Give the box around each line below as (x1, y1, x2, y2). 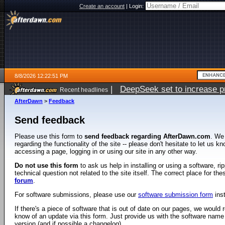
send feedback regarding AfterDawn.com (84, 133, 210, 140)
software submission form (138, 191, 213, 198)
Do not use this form (15, 162, 78, 169)
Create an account (79, 3, 125, 9)
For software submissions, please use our (15, 191, 138, 198)
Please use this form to (15, 133, 84, 140)
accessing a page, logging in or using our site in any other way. (15, 148, 197, 155)
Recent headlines (60, 86, 108, 93)
